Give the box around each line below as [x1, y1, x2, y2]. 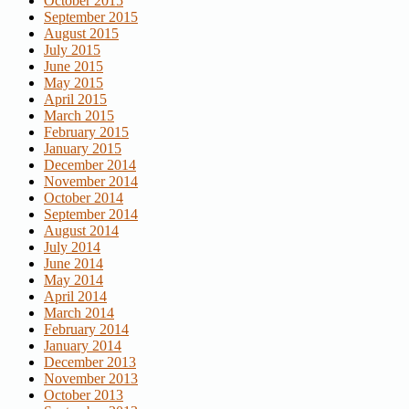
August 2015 [44, 26, 119, 42]
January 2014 [44, 338, 121, 354]
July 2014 [44, 239, 100, 256]
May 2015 [44, 75, 103, 91]
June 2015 [44, 58, 103, 75]
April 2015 [44, 91, 107, 108]
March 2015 [44, 108, 114, 124]
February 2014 [44, 321, 129, 338]
